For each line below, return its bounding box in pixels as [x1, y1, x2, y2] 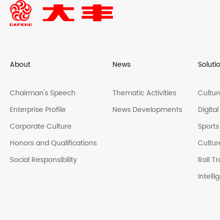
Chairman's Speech [10, 87, 76, 99]
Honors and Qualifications [10, 137, 97, 149]
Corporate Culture [10, 121, 72, 133]
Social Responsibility [10, 154, 77, 166]
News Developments [112, 104, 182, 116]
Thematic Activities [112, 87, 176, 99]
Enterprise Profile [10, 104, 66, 116]
